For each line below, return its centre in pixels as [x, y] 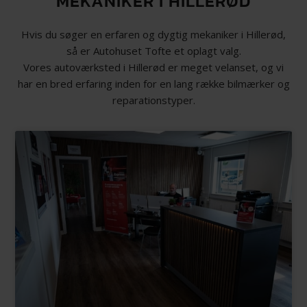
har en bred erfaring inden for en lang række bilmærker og [153, 83]
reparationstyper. [153, 100]
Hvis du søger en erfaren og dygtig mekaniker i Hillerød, [153, 34]
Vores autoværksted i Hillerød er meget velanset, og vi [153, 67]
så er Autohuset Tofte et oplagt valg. [153, 50]
